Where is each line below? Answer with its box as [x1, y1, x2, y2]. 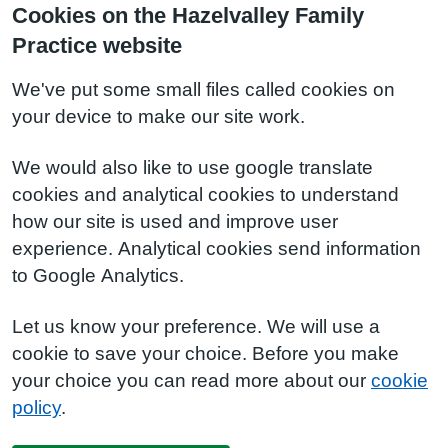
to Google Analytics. [12, 266, 184, 285]
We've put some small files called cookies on [12, 80, 395, 99]
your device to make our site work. [12, 107, 305, 126]
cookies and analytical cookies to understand [12, 185, 399, 204]
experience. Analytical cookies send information [12, 239, 421, 258]
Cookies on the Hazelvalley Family [12, 4, 364, 26]
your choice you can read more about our [12, 371, 371, 390]
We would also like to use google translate [12, 158, 373, 177]
